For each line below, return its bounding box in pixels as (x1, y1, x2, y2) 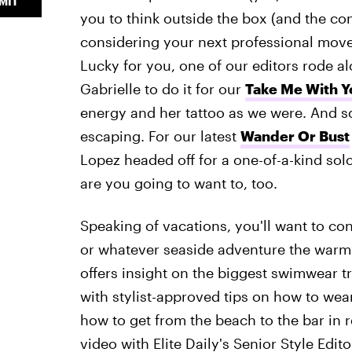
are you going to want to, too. (79, 174, 277, 192)
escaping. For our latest (79, 127, 240, 145)
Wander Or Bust (240, 127, 350, 145)
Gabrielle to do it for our (79, 80, 245, 97)
